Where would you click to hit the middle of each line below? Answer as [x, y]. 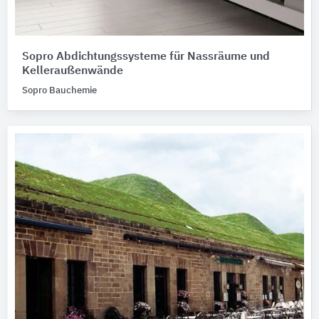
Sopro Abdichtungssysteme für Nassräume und [146, 57]
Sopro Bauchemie [59, 91]
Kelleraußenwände [73, 71]
